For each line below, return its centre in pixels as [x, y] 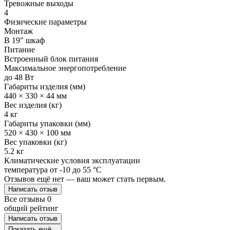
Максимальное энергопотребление [65, 68]
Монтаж [18, 31]
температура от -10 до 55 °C [53, 169]
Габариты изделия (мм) [45, 86]
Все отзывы [26, 199]
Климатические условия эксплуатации [72, 160]
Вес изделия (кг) [33, 105]
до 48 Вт [19, 77]
